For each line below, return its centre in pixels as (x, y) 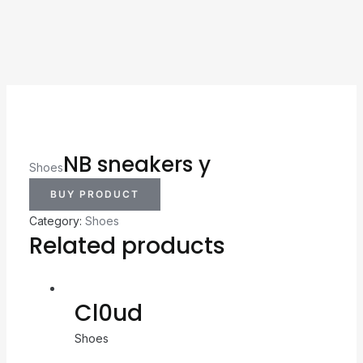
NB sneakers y (137, 164)
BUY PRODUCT (94, 194)
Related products (127, 246)
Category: (57, 220)
